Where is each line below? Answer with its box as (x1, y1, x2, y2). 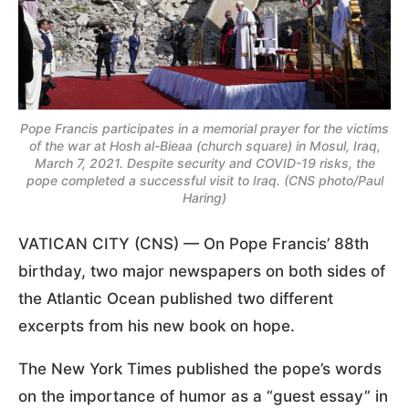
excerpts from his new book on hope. (18, 316, 295, 335)
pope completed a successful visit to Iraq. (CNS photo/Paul (26, 172, 383, 188)
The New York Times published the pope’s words (18, 359, 382, 378)
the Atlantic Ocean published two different (18, 288, 333, 308)
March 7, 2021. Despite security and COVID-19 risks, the (34, 154, 375, 171)
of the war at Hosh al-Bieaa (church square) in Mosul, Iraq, (28, 137, 381, 153)
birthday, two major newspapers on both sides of (18, 261, 385, 280)
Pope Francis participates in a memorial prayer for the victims (20, 120, 389, 136)
